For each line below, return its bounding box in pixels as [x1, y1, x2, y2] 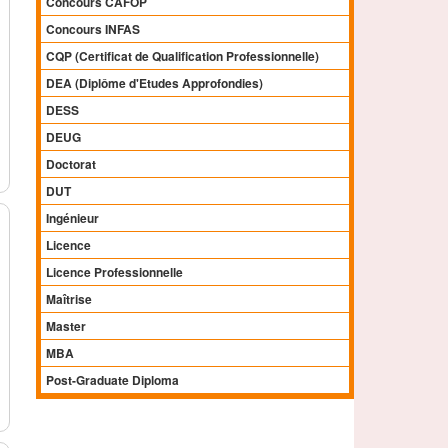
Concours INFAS [46, 20, 141, 39]
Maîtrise [46, 290, 93, 309]
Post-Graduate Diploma [46, 371, 180, 390]
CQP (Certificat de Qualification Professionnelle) [46, 47, 320, 66]
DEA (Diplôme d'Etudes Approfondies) [46, 74, 264, 93]
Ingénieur [46, 209, 100, 228]
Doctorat [46, 155, 97, 174]
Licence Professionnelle [46, 263, 184, 282]
